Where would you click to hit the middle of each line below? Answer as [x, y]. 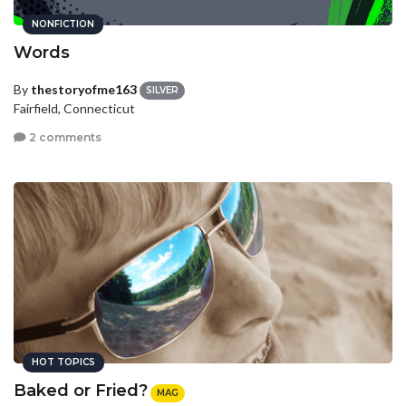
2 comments [64, 137]
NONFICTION [63, 24]
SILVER [162, 91]
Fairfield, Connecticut [74, 109]
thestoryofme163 [84, 89]
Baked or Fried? [81, 391]
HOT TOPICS [63, 362]
